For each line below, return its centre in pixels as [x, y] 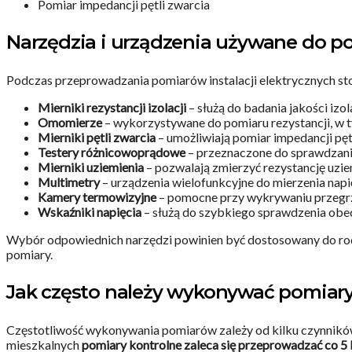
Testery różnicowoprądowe [112, 152]
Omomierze [70, 123]
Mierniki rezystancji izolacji [112, 108]
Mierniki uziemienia [91, 167]
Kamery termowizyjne [97, 197]
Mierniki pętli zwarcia [97, 137]
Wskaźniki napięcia [90, 212]
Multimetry [69, 182]
